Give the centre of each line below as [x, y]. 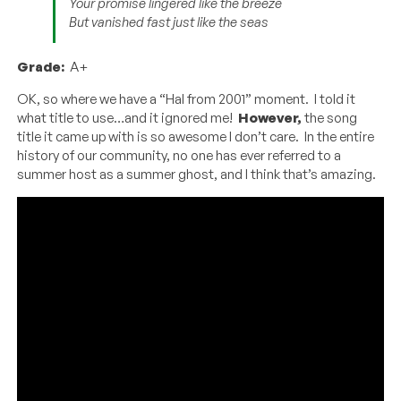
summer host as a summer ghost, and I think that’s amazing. [197, 175]
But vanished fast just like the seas [169, 22]
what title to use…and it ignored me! [128, 118]
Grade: [41, 67]
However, [270, 118]
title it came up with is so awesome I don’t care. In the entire [196, 137]
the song [330, 118]
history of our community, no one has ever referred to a [179, 156]
